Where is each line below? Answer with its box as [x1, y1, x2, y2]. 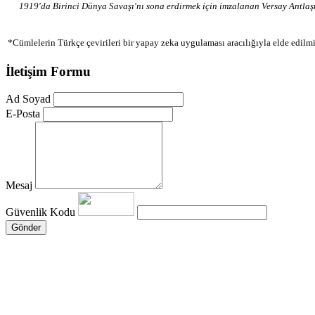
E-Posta [6, 108, 40, 120]
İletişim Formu [6, 63, 91, 79]
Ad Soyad [6, 93, 51, 105]
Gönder [11, 222, 41, 233]
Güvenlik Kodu [6, 206, 78, 219]
